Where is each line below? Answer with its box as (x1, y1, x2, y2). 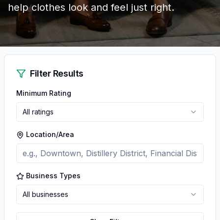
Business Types (26, 171, 81, 180)
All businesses (23, 190, 68, 198)
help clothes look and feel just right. (8, 1, 174, 13)
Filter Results (30, 68, 83, 79)
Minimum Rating (16, 89, 71, 97)
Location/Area (26, 130, 74, 138)
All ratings (23, 108, 54, 116)
